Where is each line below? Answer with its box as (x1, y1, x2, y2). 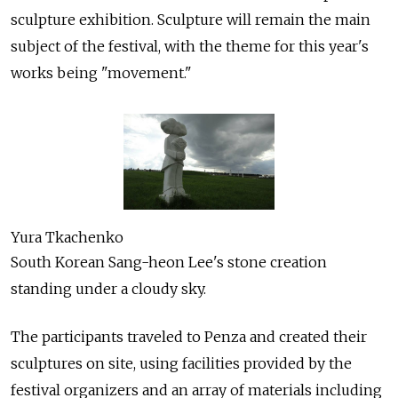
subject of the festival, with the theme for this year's (11, 37, 369, 56)
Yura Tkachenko (11, 227, 123, 246)
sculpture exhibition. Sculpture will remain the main (11, 11, 370, 29)
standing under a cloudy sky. (11, 279, 206, 298)
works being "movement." (11, 64, 192, 83)
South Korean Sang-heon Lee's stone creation (11, 252, 327, 271)
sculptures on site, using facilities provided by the (11, 354, 352, 372)
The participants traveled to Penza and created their (11, 327, 367, 346)
